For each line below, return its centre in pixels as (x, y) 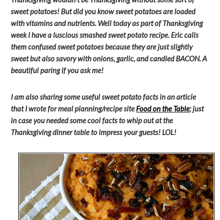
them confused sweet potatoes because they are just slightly (102, 47)
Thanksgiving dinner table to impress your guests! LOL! (94, 132)
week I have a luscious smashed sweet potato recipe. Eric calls (105, 35)
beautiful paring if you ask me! (57, 70)
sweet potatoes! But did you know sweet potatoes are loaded (103, 11)
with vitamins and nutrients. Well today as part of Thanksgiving (107, 23)
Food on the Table (163, 109)
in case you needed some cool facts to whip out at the (92, 120)
